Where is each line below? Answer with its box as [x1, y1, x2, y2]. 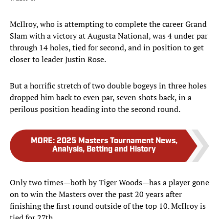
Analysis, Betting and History [52, 146, 156, 154]
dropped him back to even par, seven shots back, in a [10, 92, 192, 103]
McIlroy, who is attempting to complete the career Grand [10, 19, 207, 30]
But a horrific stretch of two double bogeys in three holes [10, 80, 207, 91]
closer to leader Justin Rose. [10, 54, 106, 65]
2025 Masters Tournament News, [57, 137, 177, 146]
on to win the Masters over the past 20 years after [10, 189, 182, 200]
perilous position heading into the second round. [10, 104, 180, 115]
